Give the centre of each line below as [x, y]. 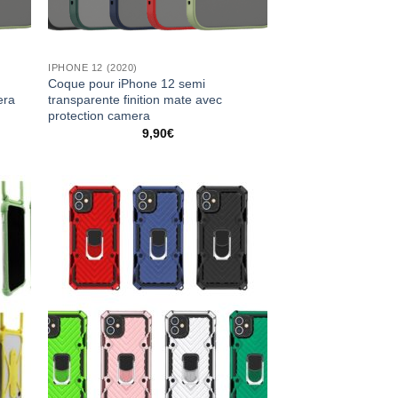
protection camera [99, 115]
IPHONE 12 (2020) [93, 67]
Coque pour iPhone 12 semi [127, 83]
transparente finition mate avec [135, 99]
